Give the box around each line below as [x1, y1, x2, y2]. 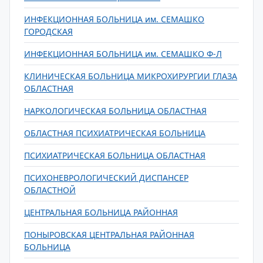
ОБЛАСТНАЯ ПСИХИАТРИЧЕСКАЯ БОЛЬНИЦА [24, 127, 205, 139]
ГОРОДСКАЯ [24, 26, 73, 37]
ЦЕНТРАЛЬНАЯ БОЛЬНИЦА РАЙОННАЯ [24, 207, 178, 218]
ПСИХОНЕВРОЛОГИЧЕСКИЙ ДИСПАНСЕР [24, 172, 188, 183]
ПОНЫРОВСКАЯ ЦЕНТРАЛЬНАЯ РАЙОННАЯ [24, 229, 194, 240]
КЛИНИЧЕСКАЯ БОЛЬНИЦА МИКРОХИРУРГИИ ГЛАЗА [24, 70, 237, 82]
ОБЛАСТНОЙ [24, 184, 76, 195]
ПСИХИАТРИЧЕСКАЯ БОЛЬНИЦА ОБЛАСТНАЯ [24, 150, 205, 161]
